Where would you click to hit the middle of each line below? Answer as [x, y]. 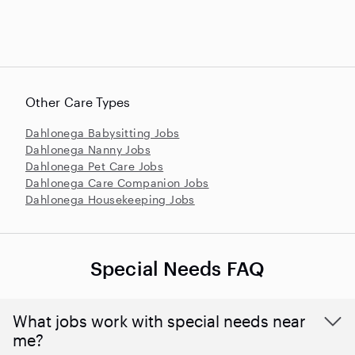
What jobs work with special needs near [159, 321]
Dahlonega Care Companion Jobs [117, 183]
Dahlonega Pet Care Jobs [95, 166]
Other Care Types [78, 102]
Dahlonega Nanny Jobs [88, 150]
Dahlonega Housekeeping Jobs [110, 200]
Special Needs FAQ [177, 269]
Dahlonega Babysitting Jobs [103, 133]
